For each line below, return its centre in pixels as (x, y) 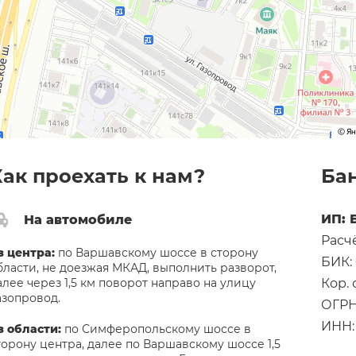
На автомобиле (77, 220)
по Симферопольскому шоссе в (156, 329)
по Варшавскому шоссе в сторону (156, 253)
